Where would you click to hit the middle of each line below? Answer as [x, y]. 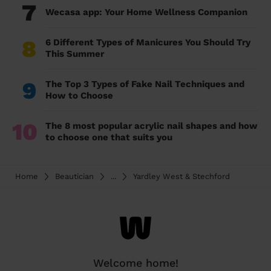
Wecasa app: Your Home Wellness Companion [146, 12]
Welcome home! [135, 263]
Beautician [74, 177]
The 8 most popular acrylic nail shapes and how [152, 126]
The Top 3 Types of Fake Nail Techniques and [145, 84]
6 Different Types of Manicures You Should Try [148, 43]
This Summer [75, 54]
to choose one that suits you [109, 138]
